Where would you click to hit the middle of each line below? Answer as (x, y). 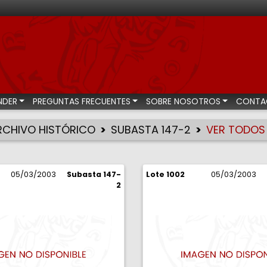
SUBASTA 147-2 (151, 130)
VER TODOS (236, 130)
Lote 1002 (165, 174)
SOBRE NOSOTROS (183, 101)
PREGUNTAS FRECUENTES (81, 101)
